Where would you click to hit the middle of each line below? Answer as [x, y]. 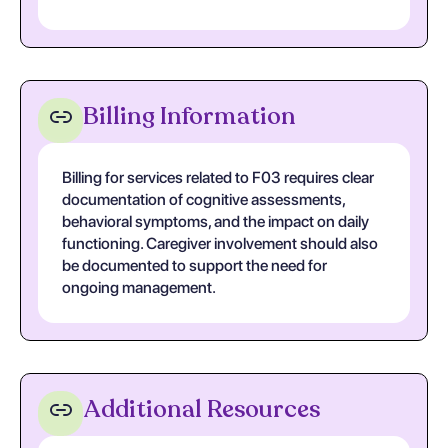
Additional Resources [201, 409]
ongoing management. [139, 287]
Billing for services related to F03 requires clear [218, 177]
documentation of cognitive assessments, [203, 199]
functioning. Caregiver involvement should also [220, 243]
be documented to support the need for [194, 265]
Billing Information [189, 116]
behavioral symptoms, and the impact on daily [215, 221]
